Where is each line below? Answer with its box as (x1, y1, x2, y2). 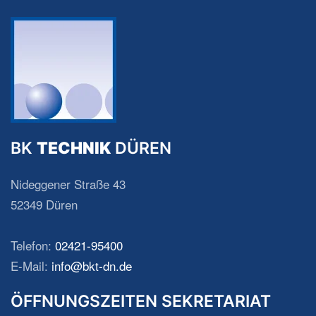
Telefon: (11, 236, 55, 254)
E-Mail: (11, 257, 51, 274)
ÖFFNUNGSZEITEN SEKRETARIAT (11, 291, 271, 311)
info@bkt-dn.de (51, 257, 132, 274)
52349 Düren (11, 195, 78, 213)
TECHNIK (37, 138, 111, 158)
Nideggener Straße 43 (11, 175, 126, 193)
